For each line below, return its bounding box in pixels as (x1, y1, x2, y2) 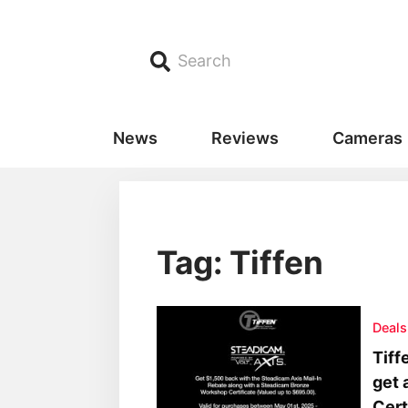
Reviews (210, 128, 279, 148)
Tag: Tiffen (156, 242, 323, 281)
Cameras (331, 128, 403, 148)
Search (178, 51, 232, 71)
